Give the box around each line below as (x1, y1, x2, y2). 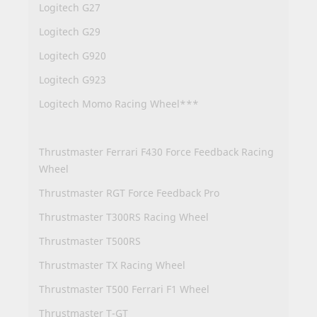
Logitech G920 (39, 49, 106, 63)
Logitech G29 (39, 25, 100, 39)
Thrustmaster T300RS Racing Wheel (39, 210, 209, 224)
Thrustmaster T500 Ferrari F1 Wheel (39, 282, 209, 296)
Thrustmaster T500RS (39, 234, 141, 248)
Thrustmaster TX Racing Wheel (39, 258, 185, 272)
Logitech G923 (39, 73, 106, 87)
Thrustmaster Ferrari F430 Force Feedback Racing (39, 145, 274, 159)
